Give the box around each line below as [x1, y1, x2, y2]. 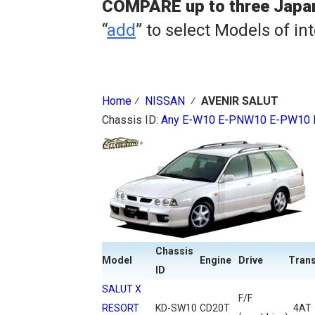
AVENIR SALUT [201, 94, 278, 108]
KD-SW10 [155, 302, 197, 314]
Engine [200, 255, 231, 266]
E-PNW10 [218, 113, 266, 127]
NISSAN [145, 94, 185, 108]
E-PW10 [269, 113, 310, 127]
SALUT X [102, 283, 141, 295]
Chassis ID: [102, 113, 161, 127]
